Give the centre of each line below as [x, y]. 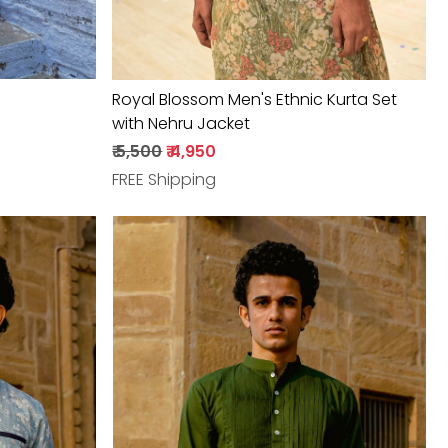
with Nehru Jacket [181, 124]
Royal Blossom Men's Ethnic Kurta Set [255, 100]
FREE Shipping [164, 180]
